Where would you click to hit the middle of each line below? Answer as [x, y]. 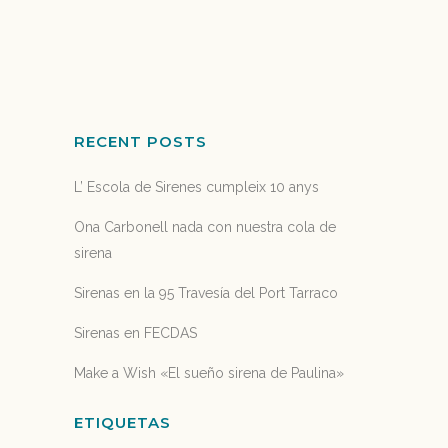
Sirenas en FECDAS [135, 333]
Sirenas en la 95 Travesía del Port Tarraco [206, 293]
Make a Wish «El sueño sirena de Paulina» [209, 373]
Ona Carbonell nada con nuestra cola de [205, 227]
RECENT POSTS [140, 141]
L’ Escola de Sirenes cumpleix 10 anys [196, 187]
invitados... [107, 13]
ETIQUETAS [122, 422]
